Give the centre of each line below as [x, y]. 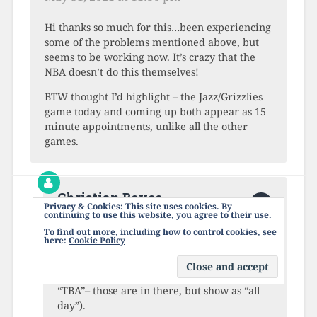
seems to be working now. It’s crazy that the [150, 57]
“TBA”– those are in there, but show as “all [158, 290]
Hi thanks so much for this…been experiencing [157, 27]
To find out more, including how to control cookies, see [160, 232]
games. [61, 141]
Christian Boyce [109, 197]
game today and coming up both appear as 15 [155, 111]
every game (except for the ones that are [155, 276]
